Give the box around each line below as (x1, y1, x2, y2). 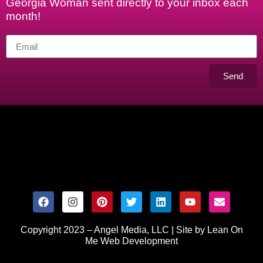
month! (6, 10, 41, 23)
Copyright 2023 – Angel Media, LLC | (20, 225, 176, 235)
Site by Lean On (176, 225, 243, 235)
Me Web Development (85, 236, 178, 247)
